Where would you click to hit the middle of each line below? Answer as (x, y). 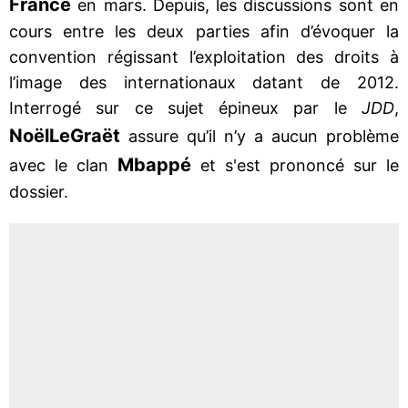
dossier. (41, 191)
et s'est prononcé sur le (295, 165)
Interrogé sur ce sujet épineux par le (185, 107)
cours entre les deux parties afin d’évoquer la (204, 31)
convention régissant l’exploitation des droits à (204, 56)
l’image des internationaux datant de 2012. (204, 82)
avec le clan (63, 165)
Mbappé (154, 164)
